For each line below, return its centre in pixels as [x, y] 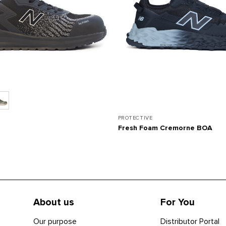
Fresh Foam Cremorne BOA [165, 128]
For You [177, 203]
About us [53, 203]
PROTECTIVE [135, 118]
